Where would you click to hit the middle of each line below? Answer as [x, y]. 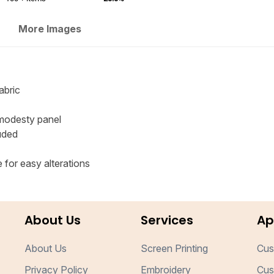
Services [167, 220]
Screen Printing [174, 248]
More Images [50, 29]
